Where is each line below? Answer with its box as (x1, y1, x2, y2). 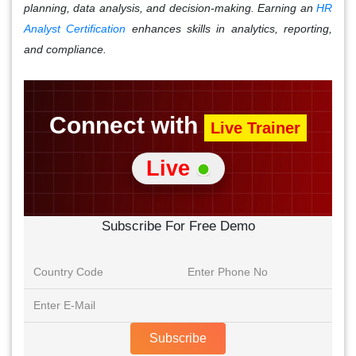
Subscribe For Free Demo (101, 218, 255, 234)
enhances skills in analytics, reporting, (126, 21, 333, 35)
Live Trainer (211, 118, 300, 137)
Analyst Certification (24, 21, 126, 35)
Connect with (49, 111, 204, 138)
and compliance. (24, 42, 106, 56)
